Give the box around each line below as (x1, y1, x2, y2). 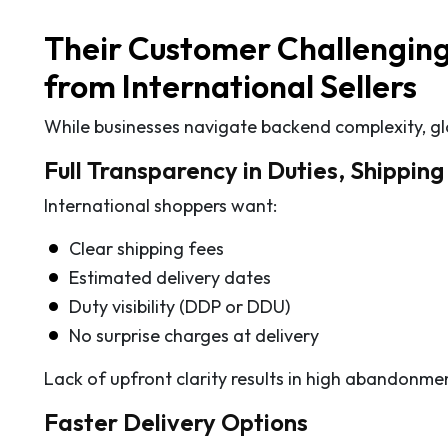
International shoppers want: (44, 193, 277, 217)
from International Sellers (44, 65, 417, 106)
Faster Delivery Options (44, 406, 308, 437)
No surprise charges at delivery (69, 323, 319, 347)
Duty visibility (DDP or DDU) (69, 294, 290, 318)
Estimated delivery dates (69, 265, 271, 289)
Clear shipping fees (69, 236, 224, 260)
